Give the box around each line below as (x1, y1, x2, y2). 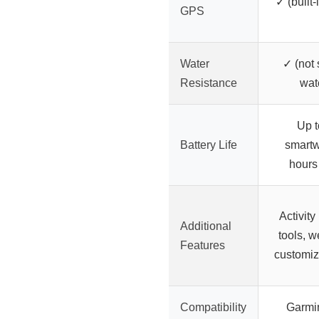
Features (180, 239, 225, 252)
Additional (180, 220, 231, 233)
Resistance (180, 77, 237, 90)
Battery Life (180, 139, 237, 152)
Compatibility (180, 301, 246, 314)
